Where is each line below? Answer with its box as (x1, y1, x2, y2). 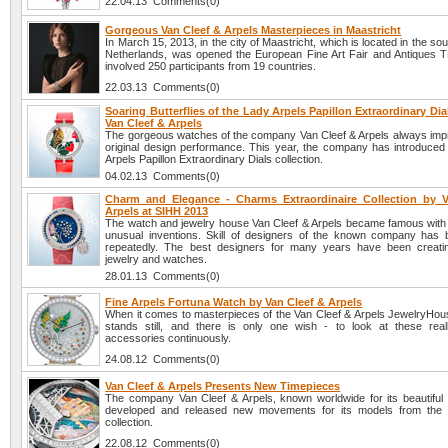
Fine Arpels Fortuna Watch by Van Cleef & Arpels (105, 296, 363, 309)
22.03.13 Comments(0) (105, 81, 221, 94)
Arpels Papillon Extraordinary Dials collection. (105, 153, 324, 166)
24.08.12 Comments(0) (105, 353, 221, 366)
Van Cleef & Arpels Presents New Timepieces (105, 380, 341, 393)
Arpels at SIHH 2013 (105, 205, 209, 218)
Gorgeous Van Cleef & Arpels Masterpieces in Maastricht (105, 24, 402, 37)
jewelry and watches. (105, 253, 208, 266)
